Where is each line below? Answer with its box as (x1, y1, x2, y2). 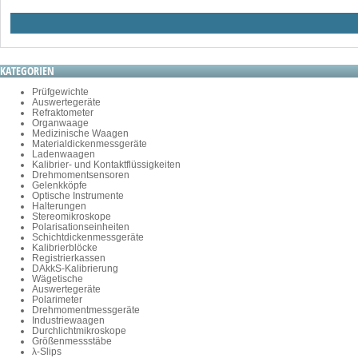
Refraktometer (32, 107, 93, 119)
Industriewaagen (32, 315, 105, 327)
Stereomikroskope (32, 211, 111, 223)
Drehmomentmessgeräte (32, 304, 140, 316)
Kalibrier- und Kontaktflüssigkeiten (32, 159, 181, 171)
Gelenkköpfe (32, 180, 87, 192)
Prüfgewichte (32, 86, 89, 98)
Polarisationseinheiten (32, 221, 129, 233)
